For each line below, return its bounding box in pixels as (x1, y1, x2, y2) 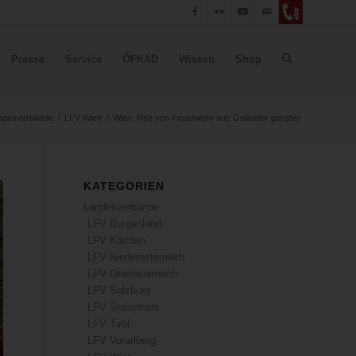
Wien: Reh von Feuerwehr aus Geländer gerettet (113, 113, 300, 122)
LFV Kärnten (87, 234, 146, 246)
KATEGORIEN (83, 180, 165, 192)
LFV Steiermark (87, 301, 161, 313)
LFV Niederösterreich (87, 251, 185, 263)
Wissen (178, 53, 215, 65)
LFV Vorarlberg (87, 335, 157, 346)
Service (64, 53, 102, 65)
